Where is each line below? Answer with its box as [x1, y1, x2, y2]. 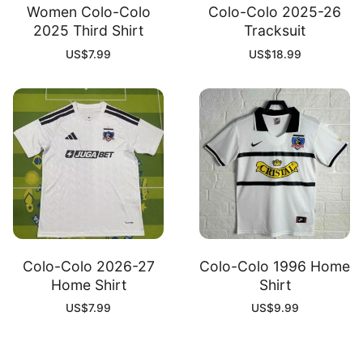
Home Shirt [50, 276, 126, 294]
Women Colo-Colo [26, 3, 151, 21]
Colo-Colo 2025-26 [208, 3, 341, 21]
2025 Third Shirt [33, 22, 143, 40]
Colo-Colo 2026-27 [22, 258, 155, 275]
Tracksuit [244, 22, 305, 40]
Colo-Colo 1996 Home [199, 258, 350, 275]
